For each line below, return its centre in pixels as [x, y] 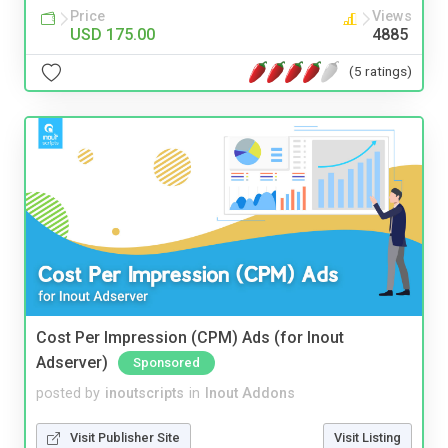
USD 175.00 [112, 34]
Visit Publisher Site [125, 438]
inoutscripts [144, 394]
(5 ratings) [380, 71]
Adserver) [72, 363]
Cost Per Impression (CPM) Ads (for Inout [190, 338]
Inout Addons [250, 394]
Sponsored [166, 363]
